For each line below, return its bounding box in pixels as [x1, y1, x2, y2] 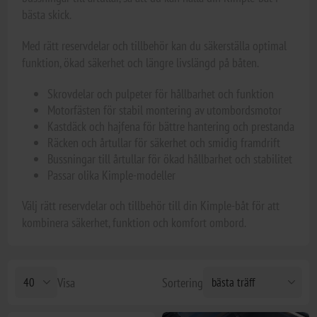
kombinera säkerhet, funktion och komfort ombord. [22, 214, 247, 231]
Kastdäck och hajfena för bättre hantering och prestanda [47, 118, 295, 134]
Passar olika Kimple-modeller [47, 167, 176, 183]
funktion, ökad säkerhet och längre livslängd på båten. [22, 54, 260, 71]
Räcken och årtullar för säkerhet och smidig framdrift [47, 134, 281, 151]
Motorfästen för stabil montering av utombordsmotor [47, 102, 282, 118]
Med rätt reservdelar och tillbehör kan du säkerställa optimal [22, 38, 287, 54]
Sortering [161, 274, 203, 291]
